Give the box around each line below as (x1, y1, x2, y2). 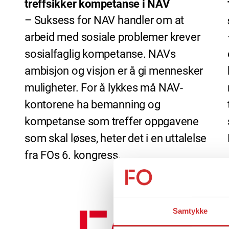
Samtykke (172, 207, 208, 216)
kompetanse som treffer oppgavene (25, 114, 199, 128)
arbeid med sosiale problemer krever (25, 30, 200, 43)
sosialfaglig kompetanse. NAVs (25, 47, 176, 60)
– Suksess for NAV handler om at (25, 13, 185, 27)
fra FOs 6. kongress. (25, 148, 121, 162)
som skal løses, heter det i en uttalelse (25, 131, 207, 145)
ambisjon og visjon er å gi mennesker (25, 64, 203, 77)
